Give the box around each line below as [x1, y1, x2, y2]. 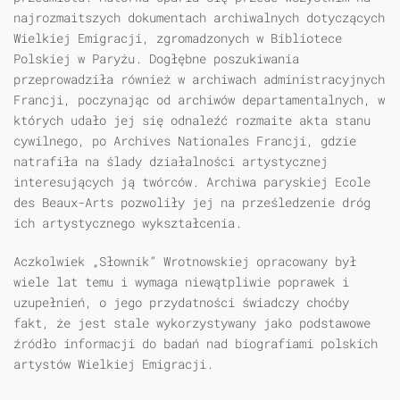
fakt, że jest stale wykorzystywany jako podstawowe [13, 314, 371, 332]
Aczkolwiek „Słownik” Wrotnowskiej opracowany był [13, 253, 356, 271]
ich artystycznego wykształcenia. [13, 214, 242, 232]
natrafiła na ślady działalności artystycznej [13, 153, 328, 171]
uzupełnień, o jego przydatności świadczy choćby [13, 294, 349, 312]
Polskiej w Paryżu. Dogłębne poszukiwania [13, 50, 299, 68]
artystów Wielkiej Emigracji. [13, 355, 213, 373]
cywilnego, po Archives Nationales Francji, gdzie [13, 132, 356, 150]
